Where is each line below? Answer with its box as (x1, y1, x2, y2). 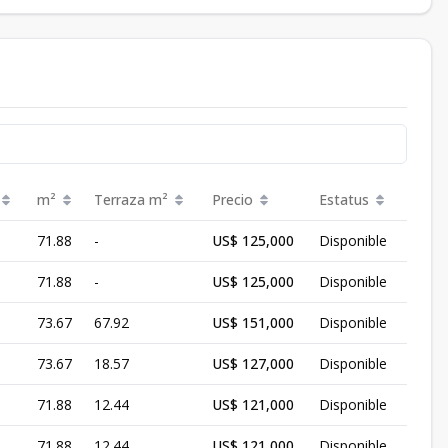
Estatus (319, 190, 369, 209)
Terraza (94, 190, 145, 209)
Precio (212, 190, 253, 209)
